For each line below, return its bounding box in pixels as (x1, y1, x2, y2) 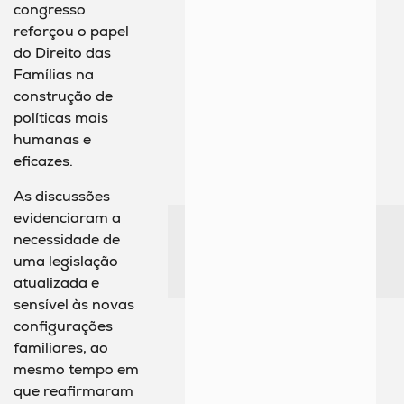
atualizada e (14, 272, 99, 292)
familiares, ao (14, 337, 108, 357)
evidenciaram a (14, 207, 121, 227)
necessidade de (14, 229, 120, 249)
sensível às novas (14, 294, 134, 314)
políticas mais (14, 108, 108, 128)
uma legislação (14, 251, 118, 271)
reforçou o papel (14, 22, 129, 41)
